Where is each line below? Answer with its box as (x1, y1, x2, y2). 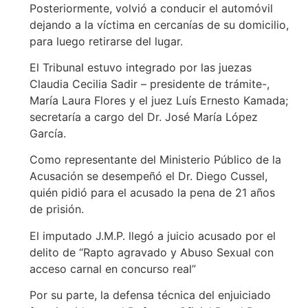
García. (29, 126, 66, 140)
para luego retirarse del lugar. (29, 34, 183, 48)
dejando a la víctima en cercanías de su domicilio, (29, 17, 289, 32)
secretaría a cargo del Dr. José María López (29, 109, 258, 124)
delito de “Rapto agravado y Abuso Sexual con (29, 245, 274, 259)
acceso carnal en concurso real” (29, 261, 196, 276)
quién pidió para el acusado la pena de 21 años (29, 186, 275, 200)
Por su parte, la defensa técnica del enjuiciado (29, 288, 271, 302)
